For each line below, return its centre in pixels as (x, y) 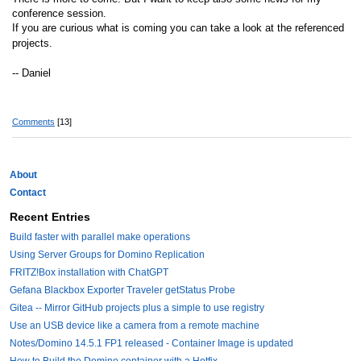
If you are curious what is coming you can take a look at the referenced (178, 27)
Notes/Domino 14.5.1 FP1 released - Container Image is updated (151, 343)
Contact (28, 192)
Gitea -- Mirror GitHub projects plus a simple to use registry (137, 307)
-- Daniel (31, 73)
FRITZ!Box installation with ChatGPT (89, 272)
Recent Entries (50, 216)
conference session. (59, 13)
